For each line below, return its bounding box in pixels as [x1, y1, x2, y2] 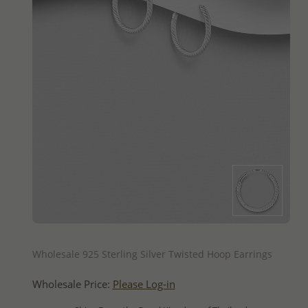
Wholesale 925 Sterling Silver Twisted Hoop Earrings [32, 247, 272, 261]
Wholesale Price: [32, 276, 113, 291]
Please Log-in [112, 276, 175, 291]
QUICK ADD [137, 228, 184, 241]
